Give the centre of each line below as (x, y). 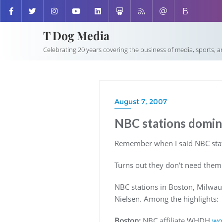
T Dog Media (76, 35)
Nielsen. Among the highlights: (166, 199)
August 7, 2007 (140, 102)
